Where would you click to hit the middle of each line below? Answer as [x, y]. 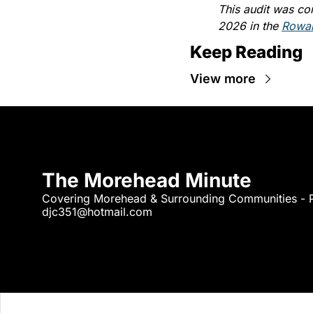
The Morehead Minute [147, 180]
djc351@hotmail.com [97, 211]
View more [223, 79]
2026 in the [250, 26]
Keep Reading [246, 52]
